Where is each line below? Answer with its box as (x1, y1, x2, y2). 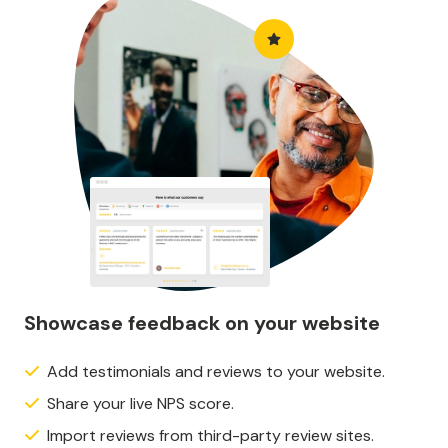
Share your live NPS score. (47, 392, 234, 414)
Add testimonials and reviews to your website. (47, 360, 385, 382)
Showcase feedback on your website (24, 309, 380, 336)
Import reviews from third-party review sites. (47, 424, 374, 446)
